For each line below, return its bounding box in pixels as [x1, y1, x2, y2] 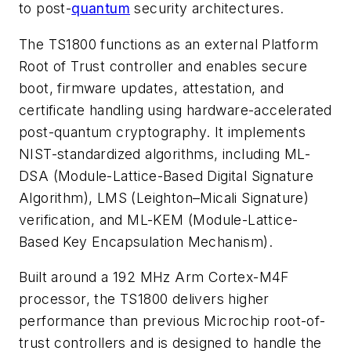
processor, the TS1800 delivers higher [19, 291, 270, 308]
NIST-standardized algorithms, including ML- [19, 145, 311, 162]
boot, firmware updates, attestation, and [19, 79, 284, 96]
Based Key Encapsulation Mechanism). [19, 233, 273, 250]
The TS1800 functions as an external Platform [19, 35, 319, 52]
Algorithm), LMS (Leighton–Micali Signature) [19, 189, 309, 206]
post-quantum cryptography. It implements [19, 123, 306, 140]
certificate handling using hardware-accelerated [19, 101, 332, 118]
